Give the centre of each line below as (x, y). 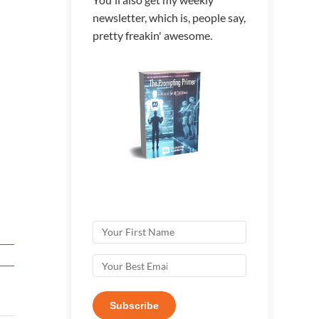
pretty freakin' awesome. (152, 35)
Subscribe (134, 306)
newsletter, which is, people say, (169, 17)
